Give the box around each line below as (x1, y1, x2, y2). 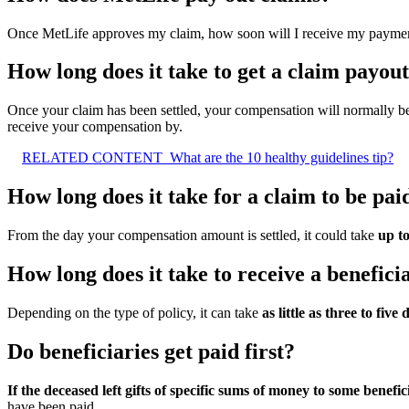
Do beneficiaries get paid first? (7, 339, 295, 363)
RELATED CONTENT (22, 150, 163, 166)
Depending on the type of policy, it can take (7, 304, 262, 320)
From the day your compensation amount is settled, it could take (7, 227, 378, 244)
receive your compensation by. (7, 119, 183, 135)
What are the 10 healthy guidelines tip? (170, 150, 393, 166)
